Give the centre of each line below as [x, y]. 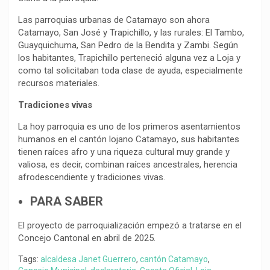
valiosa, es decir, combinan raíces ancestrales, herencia [128, 164]
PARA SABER [68, 201]
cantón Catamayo [174, 259]
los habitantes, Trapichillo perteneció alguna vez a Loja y [129, 58]
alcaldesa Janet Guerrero [88, 259]
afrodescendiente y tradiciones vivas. [92, 177]
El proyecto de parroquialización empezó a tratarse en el [130, 225]
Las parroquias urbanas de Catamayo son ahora [114, 20]
